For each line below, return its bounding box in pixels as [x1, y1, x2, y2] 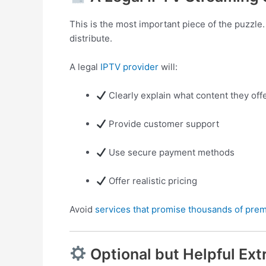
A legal [69, 61, 100, 72]
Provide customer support [106, 118, 220, 129]
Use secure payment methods [106, 147, 235, 158]
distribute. [69, 33, 112, 44]
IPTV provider [100, 61, 159, 72]
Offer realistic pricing [106, 175, 198, 186]
